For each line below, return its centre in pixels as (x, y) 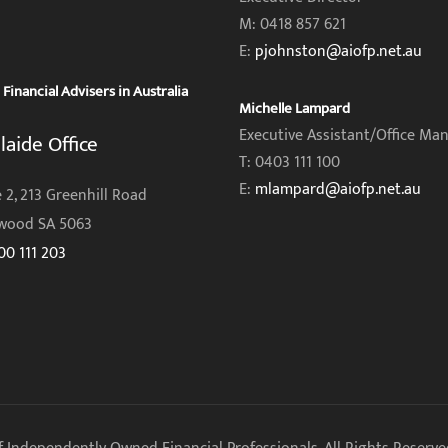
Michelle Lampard (294, 108)
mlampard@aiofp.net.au (338, 189)
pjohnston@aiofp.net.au (338, 51)
